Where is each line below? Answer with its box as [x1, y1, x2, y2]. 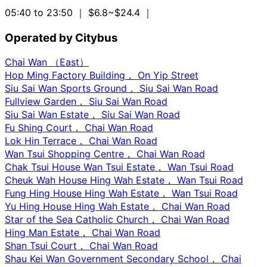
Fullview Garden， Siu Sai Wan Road [5, 95, 167, 107]
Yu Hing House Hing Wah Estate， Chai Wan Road [5, 200, 230, 212]
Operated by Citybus [5, 30, 118, 45]
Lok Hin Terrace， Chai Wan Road [5, 134, 157, 147]
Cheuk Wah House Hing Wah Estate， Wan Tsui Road [5, 173, 243, 186]
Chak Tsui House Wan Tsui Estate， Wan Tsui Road [5, 160, 234, 173]
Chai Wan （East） [5, 55, 89, 68]
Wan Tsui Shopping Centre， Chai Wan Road [5, 147, 205, 160]
